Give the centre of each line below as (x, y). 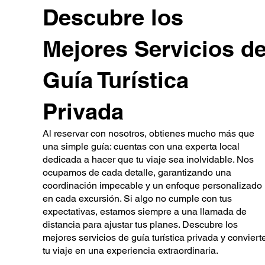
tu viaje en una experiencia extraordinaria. (130, 251)
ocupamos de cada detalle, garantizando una (137, 172)
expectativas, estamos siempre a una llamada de (145, 211)
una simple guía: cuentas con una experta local (141, 146)
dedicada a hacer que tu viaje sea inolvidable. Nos (148, 159)
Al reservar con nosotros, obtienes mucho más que (148, 133)
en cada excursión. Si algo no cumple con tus (137, 198)
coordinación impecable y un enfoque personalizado (152, 185)
